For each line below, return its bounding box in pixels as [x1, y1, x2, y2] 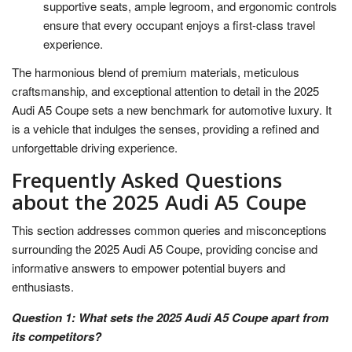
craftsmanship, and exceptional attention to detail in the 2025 [12, 82, 319, 99]
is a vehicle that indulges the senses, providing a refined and [12, 119, 319, 137]
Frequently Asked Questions [12, 165, 282, 194]
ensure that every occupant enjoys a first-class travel [43, 16, 315, 34]
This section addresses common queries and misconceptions [12, 221, 327, 238]
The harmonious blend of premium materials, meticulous [12, 63, 299, 80]
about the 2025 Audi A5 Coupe [12, 187, 306, 216]
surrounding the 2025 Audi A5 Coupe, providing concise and [12, 240, 317, 257]
